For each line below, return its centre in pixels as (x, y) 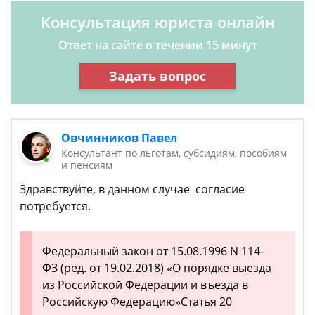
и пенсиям (87, 165)
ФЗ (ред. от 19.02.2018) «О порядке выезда (157, 268)
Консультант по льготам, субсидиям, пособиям (174, 153)
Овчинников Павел (120, 138)
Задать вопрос (157, 76)
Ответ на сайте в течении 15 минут (157, 45)
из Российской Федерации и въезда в (145, 285)
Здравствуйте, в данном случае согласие (132, 189)
